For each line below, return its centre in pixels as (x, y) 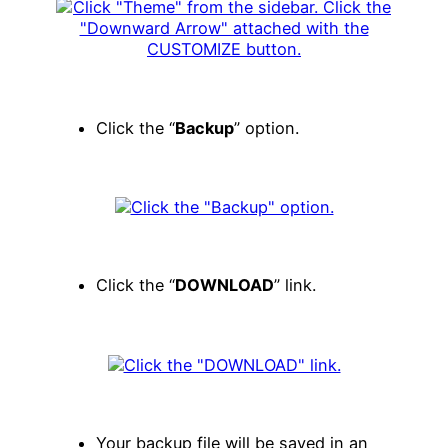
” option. (266, 127)
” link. (295, 284)
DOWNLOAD (224, 284)
